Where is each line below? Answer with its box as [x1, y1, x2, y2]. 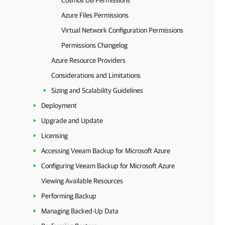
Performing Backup [41, 192, 96, 200]
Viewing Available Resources [41, 177, 123, 185]
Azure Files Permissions [61, 11, 129, 19]
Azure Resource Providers [51, 56, 126, 64]
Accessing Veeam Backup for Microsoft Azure [41, 147, 170, 155]
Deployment [41, 101, 77, 109]
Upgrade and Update [41, 117, 103, 125]
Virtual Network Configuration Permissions [61, 26, 183, 34]
